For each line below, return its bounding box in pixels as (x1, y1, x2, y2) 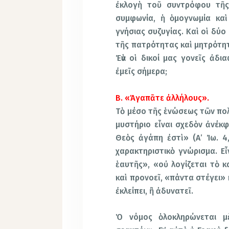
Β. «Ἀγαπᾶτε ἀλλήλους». (116, 93, 210, 103)
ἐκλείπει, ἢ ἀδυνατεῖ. (116, 186, 194, 196)
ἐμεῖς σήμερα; (116, 66, 168, 76)
